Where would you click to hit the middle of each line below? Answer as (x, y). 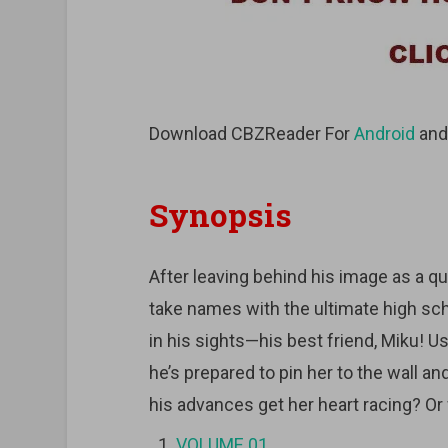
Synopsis (220, 215)
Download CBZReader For (251, 134)
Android (384, 134)
